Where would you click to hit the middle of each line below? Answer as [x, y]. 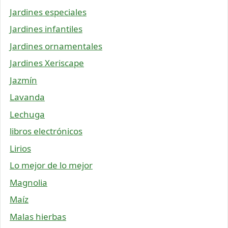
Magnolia [28, 182]
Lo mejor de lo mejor [51, 165]
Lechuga [27, 114]
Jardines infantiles [46, 29]
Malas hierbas [38, 216]
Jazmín [23, 80]
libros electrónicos [46, 131]
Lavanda [27, 97]
